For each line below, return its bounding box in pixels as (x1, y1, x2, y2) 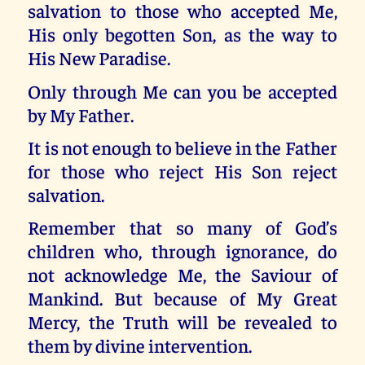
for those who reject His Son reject (28, 158, 337, 182)
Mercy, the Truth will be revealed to (28, 310, 337, 334)
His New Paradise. (28, 46, 171, 70)
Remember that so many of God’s (28, 215, 337, 240)
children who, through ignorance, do (28, 239, 337, 263)
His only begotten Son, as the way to (28, 22, 337, 46)
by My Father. (28, 102, 134, 126)
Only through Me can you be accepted (28, 78, 337, 103)
